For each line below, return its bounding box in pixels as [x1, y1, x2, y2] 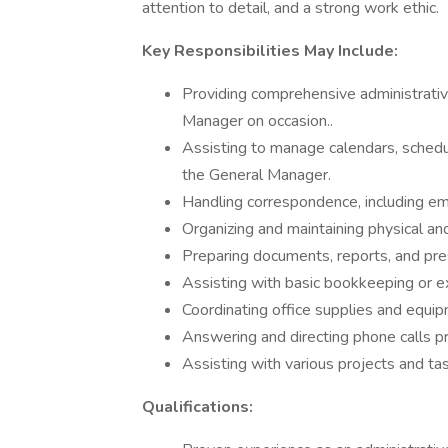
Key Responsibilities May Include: [142, 40, 398, 62]
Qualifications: [142, 396, 253, 418]
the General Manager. [182, 164, 331, 186]
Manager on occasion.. [182, 110, 333, 132]
